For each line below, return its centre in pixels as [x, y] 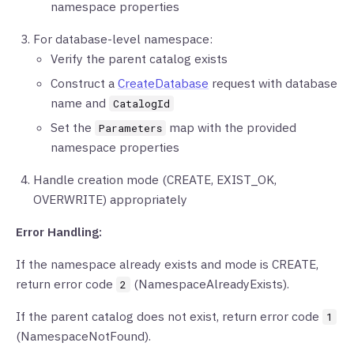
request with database [273, 83]
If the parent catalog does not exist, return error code [169, 316]
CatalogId [141, 104]
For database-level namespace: [123, 39]
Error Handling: [59, 232]
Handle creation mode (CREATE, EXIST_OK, [155, 179]
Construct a [84, 83]
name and [80, 103]
